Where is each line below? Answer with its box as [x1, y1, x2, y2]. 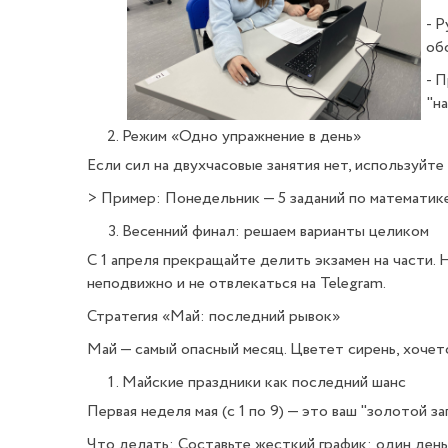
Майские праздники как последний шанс [122, 371, 406, 394]
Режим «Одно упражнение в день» [122, 125, 361, 148]
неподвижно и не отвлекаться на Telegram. [87, 272, 386, 295]
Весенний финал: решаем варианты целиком [122, 220, 429, 243]
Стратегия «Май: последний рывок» [87, 305, 340, 328]
